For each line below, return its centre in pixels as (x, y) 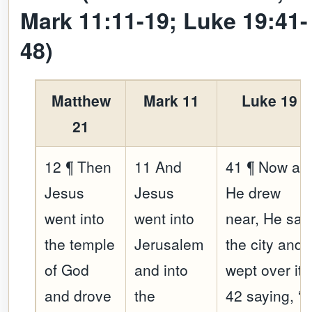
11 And (158, 167)
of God (67, 270)
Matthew (81, 101)
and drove (78, 296)
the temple (80, 244)
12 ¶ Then (78, 167)
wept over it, (266, 270)
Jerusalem (170, 244)
